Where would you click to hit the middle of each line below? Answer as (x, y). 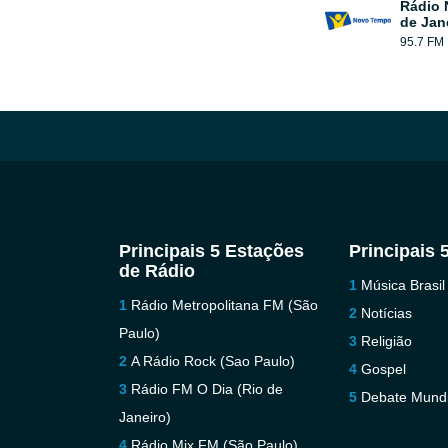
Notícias (387, 313)
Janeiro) (144, 417)
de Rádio (156, 271)
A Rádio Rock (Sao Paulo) (212, 361)
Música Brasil (403, 285)
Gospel (384, 369)
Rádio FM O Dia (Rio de (206, 389)
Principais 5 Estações (211, 251)
